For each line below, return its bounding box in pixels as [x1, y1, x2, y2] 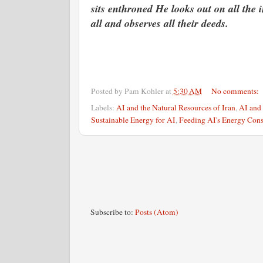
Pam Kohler [124, 85, 164, 96]
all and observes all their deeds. [90, 15, 232, 31]
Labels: [90, 102, 116, 113]
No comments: [211, 85, 261, 96]
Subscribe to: [90, 206, 135, 217]
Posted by [90, 85, 124, 96]
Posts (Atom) [134, 206, 178, 217]
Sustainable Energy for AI [90, 114, 176, 125]
